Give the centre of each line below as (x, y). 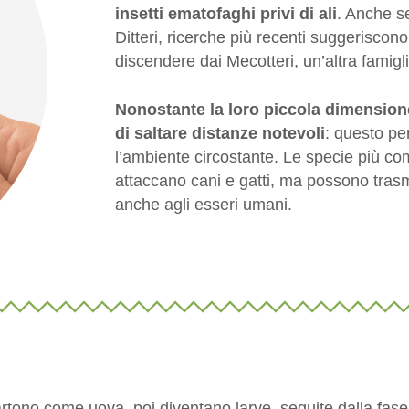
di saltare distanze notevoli (220, 133)
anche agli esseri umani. (204, 204)
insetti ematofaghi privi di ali (226, 13)
